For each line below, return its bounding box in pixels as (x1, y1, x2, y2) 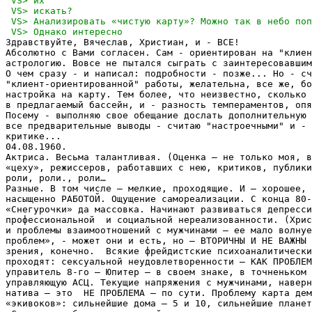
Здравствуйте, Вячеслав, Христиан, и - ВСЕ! (6, 36, 240, 47)
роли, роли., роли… (6, 172, 106, 183)
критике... (6, 130, 61, 141)
